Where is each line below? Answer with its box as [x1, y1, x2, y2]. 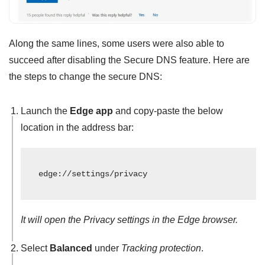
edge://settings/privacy [38, 169, 147, 179]
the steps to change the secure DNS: [9, 71, 162, 82]
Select [21, 243, 50, 253]
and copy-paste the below [113, 105, 223, 116]
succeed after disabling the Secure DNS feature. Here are [9, 54, 250, 65]
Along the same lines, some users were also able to [9, 38, 224, 49]
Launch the [21, 105, 70, 116]
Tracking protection [121, 243, 201, 253]
